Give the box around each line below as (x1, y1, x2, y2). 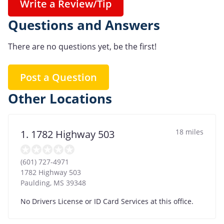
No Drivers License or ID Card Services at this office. (20, 196, 193, 206)
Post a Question (20, 70, 97, 84)
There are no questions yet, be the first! (8, 40, 156, 52)
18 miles (175, 126, 203, 136)
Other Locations (8, 89, 112, 107)
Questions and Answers (8, 16, 160, 34)
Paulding (20, 177, 50, 187)
